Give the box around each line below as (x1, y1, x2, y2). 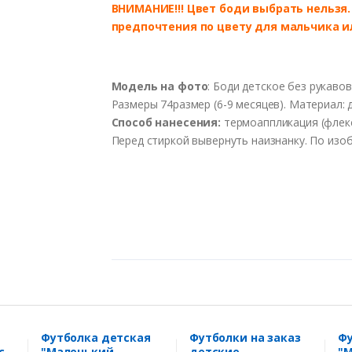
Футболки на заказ (189, 329, 301, 345)
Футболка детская (41, 329, 151, 345)
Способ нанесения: (111, 114, 222, 130)
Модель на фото (111, 78, 208, 93)
